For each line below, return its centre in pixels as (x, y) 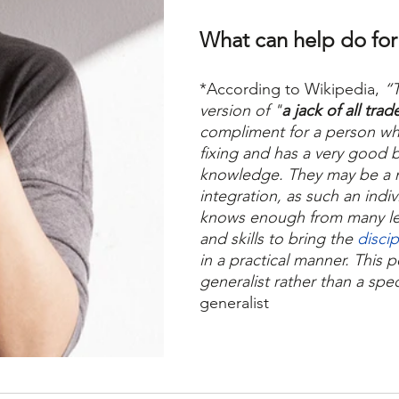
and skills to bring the (278, 239)
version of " (240, 110)
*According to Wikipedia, (289, 89)
